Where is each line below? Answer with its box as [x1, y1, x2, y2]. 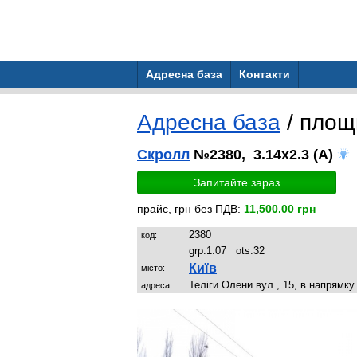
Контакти [239, 68, 290, 80]
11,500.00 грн [244, 202, 316, 215]
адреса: [141, 280, 172, 290]
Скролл [137, 147, 190, 163]
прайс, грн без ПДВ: [137, 202, 244, 215]
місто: [141, 263, 165, 273]
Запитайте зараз [194, 176, 280, 189]
